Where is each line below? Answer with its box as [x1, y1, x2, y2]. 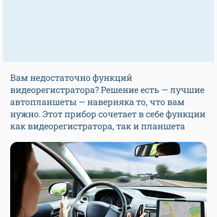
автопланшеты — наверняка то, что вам [10, 96, 185, 108]
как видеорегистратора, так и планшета [10, 120, 185, 132]
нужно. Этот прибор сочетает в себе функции [10, 108, 205, 120]
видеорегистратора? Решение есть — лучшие [10, 84, 204, 95]
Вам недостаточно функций [10, 72, 132, 83]
